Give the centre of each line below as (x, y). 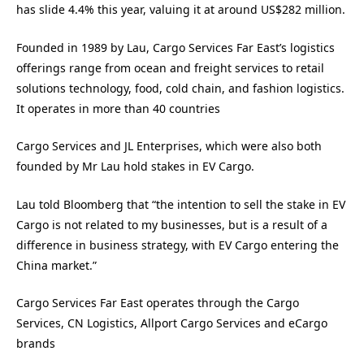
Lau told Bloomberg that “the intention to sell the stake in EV (181, 204)
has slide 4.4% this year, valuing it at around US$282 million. (181, 10)
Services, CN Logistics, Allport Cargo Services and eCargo (172, 323)
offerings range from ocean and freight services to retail (170, 67)
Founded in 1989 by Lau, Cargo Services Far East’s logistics (175, 47)
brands (36, 344)
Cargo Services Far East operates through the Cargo (158, 303)
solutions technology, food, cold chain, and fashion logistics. (180, 88)
